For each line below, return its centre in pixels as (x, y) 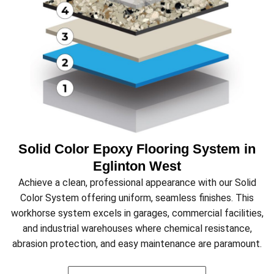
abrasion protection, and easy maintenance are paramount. (137, 244)
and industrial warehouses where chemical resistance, (137, 229)
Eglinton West (137, 166)
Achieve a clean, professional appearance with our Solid (137, 183)
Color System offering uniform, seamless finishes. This (137, 198)
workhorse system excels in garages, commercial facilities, (137, 213)
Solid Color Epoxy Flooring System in (137, 149)
